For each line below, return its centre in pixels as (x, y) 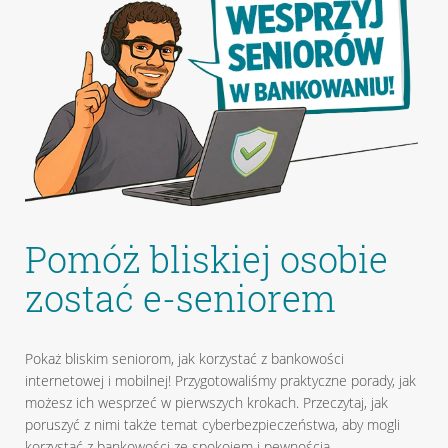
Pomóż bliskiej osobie (206, 259)
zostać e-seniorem (180, 298)
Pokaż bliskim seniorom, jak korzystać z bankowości (184, 359)
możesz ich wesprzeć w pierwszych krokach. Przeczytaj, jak (206, 403)
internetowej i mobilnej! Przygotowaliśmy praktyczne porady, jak (220, 381)
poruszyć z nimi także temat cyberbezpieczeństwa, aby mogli (212, 425)
